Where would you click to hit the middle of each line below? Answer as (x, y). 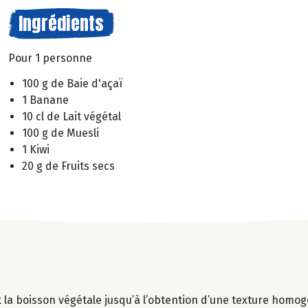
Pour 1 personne (50, 58)
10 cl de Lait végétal (71, 116)
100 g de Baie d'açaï (72, 83)
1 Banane (45, 100)
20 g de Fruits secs (68, 166)
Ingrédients (61, 23)
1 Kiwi (36, 149)
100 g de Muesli (60, 133)
